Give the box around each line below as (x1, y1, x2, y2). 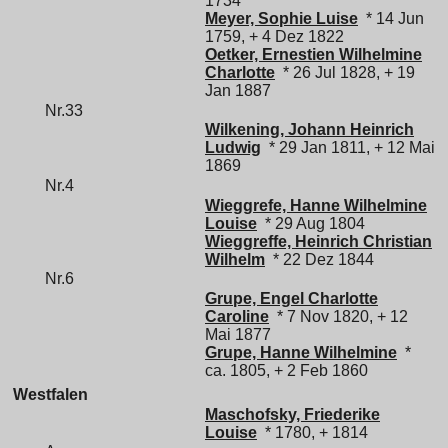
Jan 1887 (205, 82, 271, 100)
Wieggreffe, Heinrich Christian (205, 232, 432, 250)
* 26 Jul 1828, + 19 (275, 64, 415, 82)
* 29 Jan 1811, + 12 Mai (261, 139, 435, 157)
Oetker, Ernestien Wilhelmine (205, 46, 422, 64)
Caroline (205, 307, 269, 325)
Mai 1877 (205, 325, 271, 343)
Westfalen (13, 386, 88, 404)
